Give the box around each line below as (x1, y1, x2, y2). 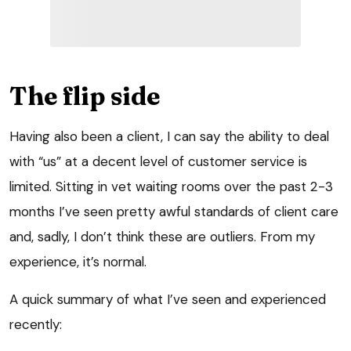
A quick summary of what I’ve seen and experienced (9, 291, 326, 309)
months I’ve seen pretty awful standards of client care (9, 203, 338, 221)
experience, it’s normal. (9, 253, 147, 271)
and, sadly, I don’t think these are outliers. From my (9, 228, 315, 246)
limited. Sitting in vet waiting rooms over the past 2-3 (9, 178, 333, 196)
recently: (9, 316, 62, 334)
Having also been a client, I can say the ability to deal (9, 128, 329, 146)
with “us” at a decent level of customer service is (9, 153, 307, 171)
